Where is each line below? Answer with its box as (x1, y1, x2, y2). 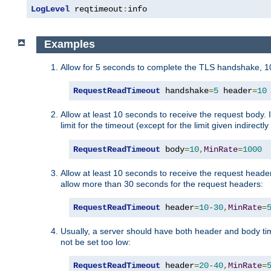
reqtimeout (70, 4, 123, 15)
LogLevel (31, 4, 70, 15)
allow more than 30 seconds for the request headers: (60, 178, 263, 189)
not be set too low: (60, 237, 131, 247)
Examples (44, 38, 95, 51)
